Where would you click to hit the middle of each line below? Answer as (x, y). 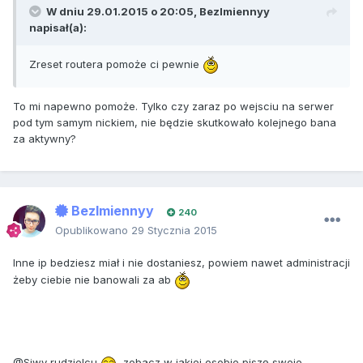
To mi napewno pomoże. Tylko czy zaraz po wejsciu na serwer (173, 107)
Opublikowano (93, 231)
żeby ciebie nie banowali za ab (94, 279)
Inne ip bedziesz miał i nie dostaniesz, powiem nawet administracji (181, 263)
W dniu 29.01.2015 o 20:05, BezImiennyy (158, 12)
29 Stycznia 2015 (174, 231)
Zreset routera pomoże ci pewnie (116, 64)
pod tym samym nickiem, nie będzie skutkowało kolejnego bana (175, 123)
